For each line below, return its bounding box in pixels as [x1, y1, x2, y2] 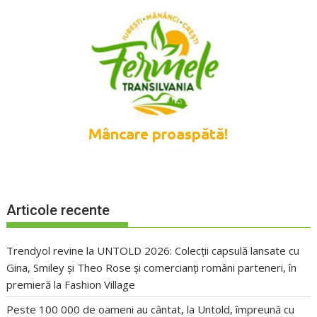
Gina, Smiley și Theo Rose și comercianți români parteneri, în [6, 260, 297, 275]
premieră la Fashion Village [6, 277, 136, 292]
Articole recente [6, 201, 110, 219]
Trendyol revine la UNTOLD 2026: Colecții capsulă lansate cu [6, 243, 300, 258]
